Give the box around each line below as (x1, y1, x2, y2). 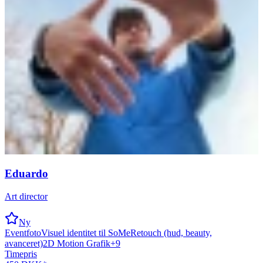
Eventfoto (5, 228, 41, 238)
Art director (5, 191, 48, 202)
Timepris (5, 249, 37, 259)
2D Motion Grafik (43, 238, 110, 249)
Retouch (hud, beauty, (130, 228, 212, 238)
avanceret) (5, 238, 43, 249)
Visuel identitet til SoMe (41, 228, 130, 238)
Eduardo (5, 167, 48, 180)
